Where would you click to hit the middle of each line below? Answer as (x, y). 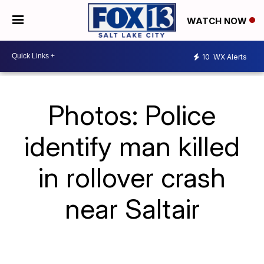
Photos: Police (132, 115)
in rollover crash (132, 177)
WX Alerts (229, 57)
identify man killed (132, 146)
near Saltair (132, 208)
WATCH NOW (218, 21)
